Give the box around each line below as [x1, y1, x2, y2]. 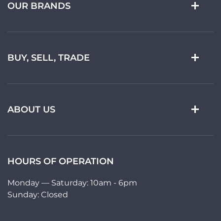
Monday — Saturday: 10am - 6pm [7, 178, 137, 187]
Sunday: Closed [7, 190, 68, 199]
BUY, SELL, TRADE [7, 52, 90, 63]
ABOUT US [7, 104, 55, 115]
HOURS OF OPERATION [7, 156, 114, 167]
